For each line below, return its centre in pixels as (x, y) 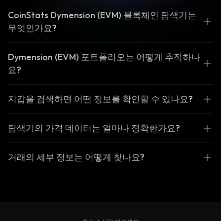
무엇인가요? (32, 28)
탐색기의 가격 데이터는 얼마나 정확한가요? (94, 128)
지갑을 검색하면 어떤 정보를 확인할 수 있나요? (100, 99)
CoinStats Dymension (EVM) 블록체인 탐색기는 (102, 15)
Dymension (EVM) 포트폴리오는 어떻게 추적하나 (104, 57)
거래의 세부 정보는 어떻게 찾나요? (76, 157)
